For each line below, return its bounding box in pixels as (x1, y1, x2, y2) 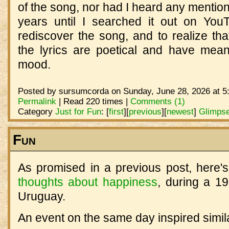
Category (17, 106, 55, 117)
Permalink (17, 96, 56, 106)
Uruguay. (17, 190, 65, 203)
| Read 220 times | (56, 96, 130, 106)
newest (166, 106, 194, 117)
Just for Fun (55, 106, 101, 117)
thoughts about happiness (17, 175, 157, 189)
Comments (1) (130, 96, 185, 106)
